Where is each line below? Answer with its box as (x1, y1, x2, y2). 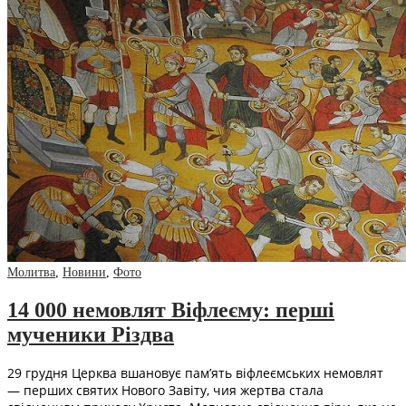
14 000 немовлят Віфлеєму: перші (7, 297, 334, 322)
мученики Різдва (7, 322, 174, 346)
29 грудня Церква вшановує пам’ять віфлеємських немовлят (7, 364, 383, 382)
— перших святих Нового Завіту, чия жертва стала (7, 382, 324, 400)
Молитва (7, 265, 55, 279)
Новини (63, 265, 106, 279)
